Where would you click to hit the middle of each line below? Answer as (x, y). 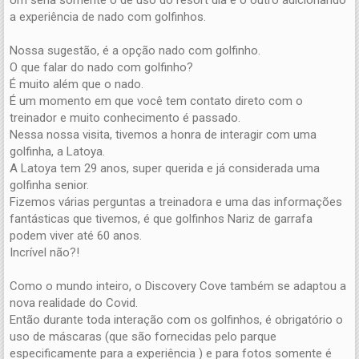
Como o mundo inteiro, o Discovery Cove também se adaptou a (178, 286)
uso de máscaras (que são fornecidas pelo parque (143, 336)
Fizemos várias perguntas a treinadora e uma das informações (176, 202)
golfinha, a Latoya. (57, 151)
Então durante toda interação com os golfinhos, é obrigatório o (176, 319)
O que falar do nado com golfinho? (101, 67)
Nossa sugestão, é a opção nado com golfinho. (135, 50)
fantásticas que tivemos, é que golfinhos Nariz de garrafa (161, 218)
